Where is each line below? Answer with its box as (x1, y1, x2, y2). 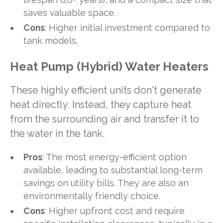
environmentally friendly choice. (23, 190, 161, 201)
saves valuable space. (23, 7, 116, 18)
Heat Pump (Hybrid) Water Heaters (9, 60, 209, 74)
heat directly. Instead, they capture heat (9, 99, 191, 111)
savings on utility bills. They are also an (23, 177, 189, 188)
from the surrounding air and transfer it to (9, 113, 199, 125)
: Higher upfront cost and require (45, 205, 185, 216)
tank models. (23, 35, 78, 46)
